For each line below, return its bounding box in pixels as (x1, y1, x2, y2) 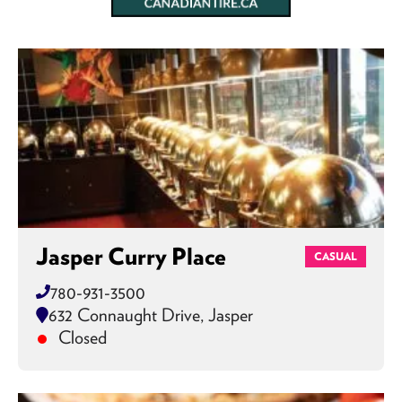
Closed (54, 326, 107, 348)
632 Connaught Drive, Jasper (48, 303, 253, 326)
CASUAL (314, 249, 357, 263)
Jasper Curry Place (36, 241, 226, 271)
